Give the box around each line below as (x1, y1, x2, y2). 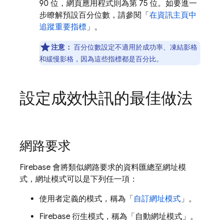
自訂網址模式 (134, 194, 181, 204)
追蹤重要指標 (39, 22, 86, 32)
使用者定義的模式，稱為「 (39, 194, 134, 204)
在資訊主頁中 (149, 10, 196, 20)
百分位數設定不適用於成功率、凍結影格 (72, 43, 197, 52)
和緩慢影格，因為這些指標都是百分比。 (39, 55, 163, 63)
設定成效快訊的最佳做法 (20, 88, 192, 108)
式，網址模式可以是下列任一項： (20, 174, 137, 184)
